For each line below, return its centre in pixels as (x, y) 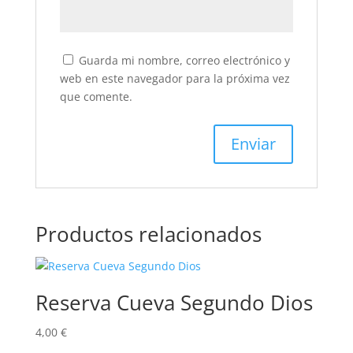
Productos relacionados (148, 234)
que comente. (96, 97)
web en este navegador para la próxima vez (175, 78)
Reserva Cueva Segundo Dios (174, 303)
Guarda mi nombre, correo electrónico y (184, 60)
